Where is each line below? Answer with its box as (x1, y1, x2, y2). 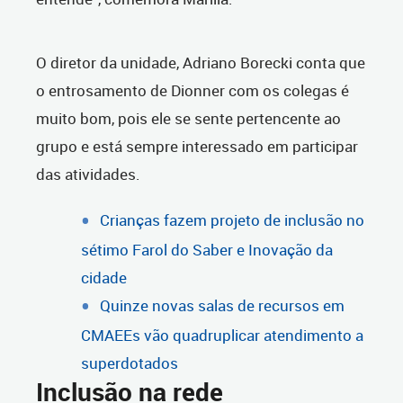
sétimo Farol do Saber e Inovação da (81, 239, 333, 261)
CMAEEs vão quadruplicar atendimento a (81, 325, 363, 346)
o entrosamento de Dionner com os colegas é (36, 80, 349, 102)
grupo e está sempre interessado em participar (36, 136, 358, 157)
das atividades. (36, 164, 140, 185)
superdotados (81, 353, 178, 374)
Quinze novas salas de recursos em (100, 295, 345, 317)
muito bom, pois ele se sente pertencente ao (36, 108, 341, 130)
